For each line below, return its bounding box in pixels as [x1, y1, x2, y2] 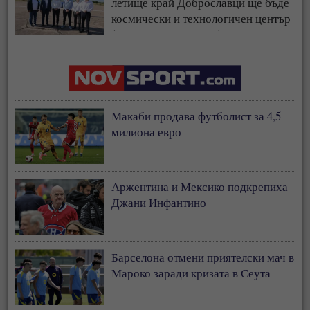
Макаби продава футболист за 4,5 [111, 108, 282, 125]
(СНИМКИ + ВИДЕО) [111, 26, 223, 43]
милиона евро [111, 124, 182, 140]
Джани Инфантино [111, 194, 207, 211]
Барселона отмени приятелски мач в [111, 249, 295, 266]
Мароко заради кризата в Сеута [111, 265, 271, 282]
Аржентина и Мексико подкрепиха [111, 179, 289, 195]
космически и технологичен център [111, 10, 291, 27]
